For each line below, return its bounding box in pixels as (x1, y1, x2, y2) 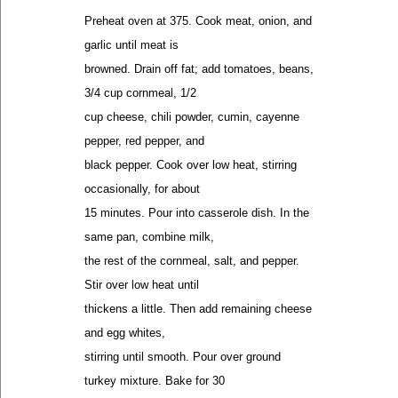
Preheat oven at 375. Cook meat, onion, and (84, 14, 312, 28)
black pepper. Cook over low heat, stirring (84, 158, 297, 171)
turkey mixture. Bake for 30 (84, 374, 225, 387)
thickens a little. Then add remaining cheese (84, 302, 312, 315)
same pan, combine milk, (84, 230, 214, 243)
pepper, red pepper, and (84, 134, 204, 147)
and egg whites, (84, 326, 165, 339)
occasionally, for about (84, 182, 200, 195)
